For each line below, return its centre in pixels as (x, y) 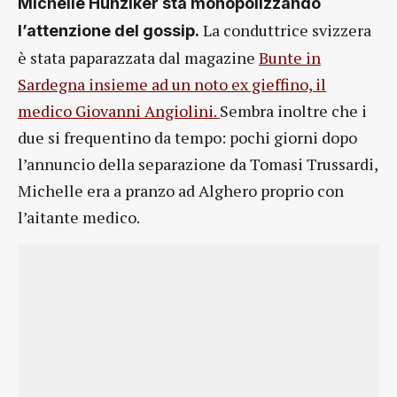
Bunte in (290, 58)
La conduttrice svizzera (285, 31)
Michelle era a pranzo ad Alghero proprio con (181, 191)
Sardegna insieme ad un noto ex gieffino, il (172, 85)
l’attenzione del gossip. (109, 31)
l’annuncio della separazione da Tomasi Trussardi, (198, 164)
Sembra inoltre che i (293, 111)
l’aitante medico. (79, 218)
